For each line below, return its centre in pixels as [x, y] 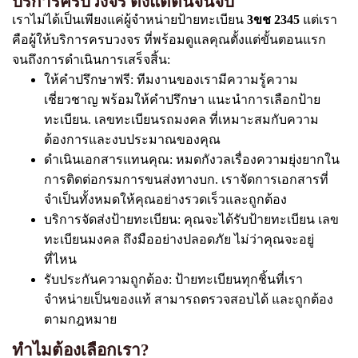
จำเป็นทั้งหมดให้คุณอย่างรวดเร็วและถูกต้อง [165, 199]
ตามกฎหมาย [80, 319]
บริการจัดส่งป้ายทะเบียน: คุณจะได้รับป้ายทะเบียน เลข [191, 219]
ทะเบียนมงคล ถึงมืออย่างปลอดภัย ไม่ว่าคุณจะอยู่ [179, 239]
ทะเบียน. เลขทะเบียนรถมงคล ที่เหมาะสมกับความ [181, 119]
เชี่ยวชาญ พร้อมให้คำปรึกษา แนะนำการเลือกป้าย [182, 99]
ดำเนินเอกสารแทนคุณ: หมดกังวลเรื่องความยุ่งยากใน [192, 159]
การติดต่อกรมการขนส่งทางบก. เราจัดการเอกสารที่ [186, 179]
